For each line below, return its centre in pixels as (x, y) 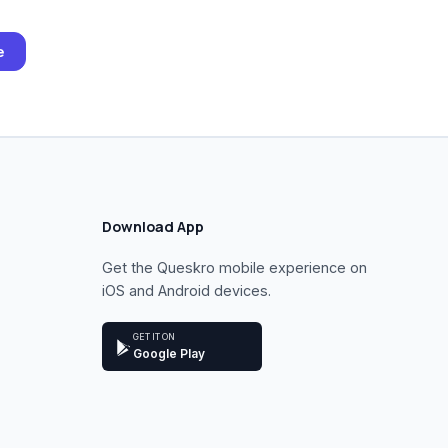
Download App (153, 226)
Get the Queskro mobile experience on (234, 267)
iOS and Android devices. (186, 290)
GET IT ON (153, 336)
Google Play (168, 353)
